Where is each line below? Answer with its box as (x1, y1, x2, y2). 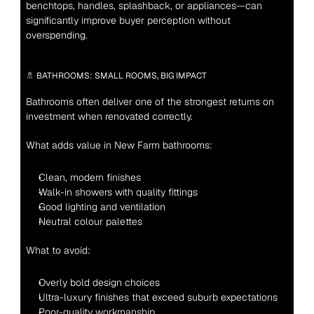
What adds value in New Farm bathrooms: (25, 139, 212, 151)
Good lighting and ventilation (38, 200, 165, 213)
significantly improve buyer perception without (25, 14, 231, 27)
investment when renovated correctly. (25, 110, 193, 123)
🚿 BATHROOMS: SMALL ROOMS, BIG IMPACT (25, 70, 207, 81)
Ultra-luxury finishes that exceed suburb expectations (38, 291, 278, 303)
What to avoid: (25, 244, 90, 257)
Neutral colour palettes (38, 215, 142, 228)
